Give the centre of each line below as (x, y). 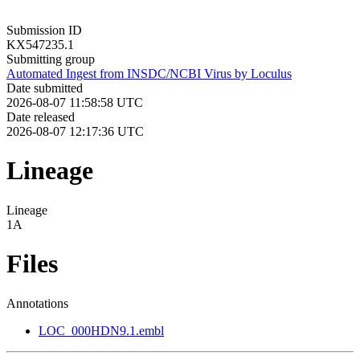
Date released (41, 117)
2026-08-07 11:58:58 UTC (75, 102)
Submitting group (51, 59)
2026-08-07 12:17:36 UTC (75, 131)
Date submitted (45, 88)
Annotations (37, 303)
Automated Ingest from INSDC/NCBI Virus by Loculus (149, 73)
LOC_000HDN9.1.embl (101, 330)
